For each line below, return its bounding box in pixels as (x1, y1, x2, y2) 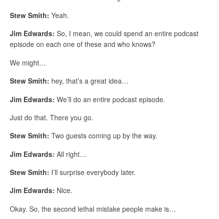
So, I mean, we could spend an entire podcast (55, 28, 198, 39)
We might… (10, 57, 46, 67)
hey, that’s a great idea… (49, 76, 129, 86)
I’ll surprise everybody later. (49, 167, 136, 177)
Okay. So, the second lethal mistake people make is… (10, 203, 176, 214)
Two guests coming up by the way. (49, 131, 157, 141)
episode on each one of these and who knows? (10, 39, 155, 49)
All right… (55, 149, 87, 159)
